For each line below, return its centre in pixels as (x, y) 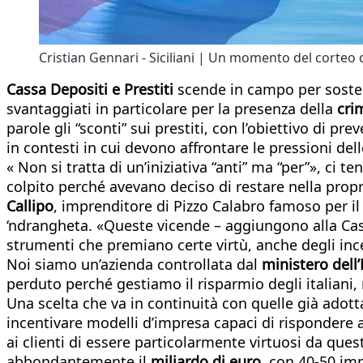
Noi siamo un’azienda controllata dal (134, 264)
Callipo (30, 205)
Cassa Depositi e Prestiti (90, 89)
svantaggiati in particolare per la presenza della (170, 108)
